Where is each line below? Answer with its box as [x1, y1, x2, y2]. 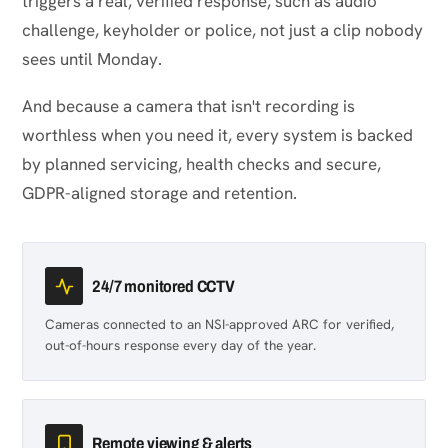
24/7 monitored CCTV [92, 277, 235, 295]
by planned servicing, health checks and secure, [22, 153, 381, 175]
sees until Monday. [22, 48, 162, 70]
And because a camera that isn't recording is [22, 95, 355, 117]
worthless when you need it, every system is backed [22, 124, 413, 146]
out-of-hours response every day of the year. [45, 336, 316, 354]
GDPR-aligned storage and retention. [22, 182, 297, 204]
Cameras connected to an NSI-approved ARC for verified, [45, 315, 394, 333]
